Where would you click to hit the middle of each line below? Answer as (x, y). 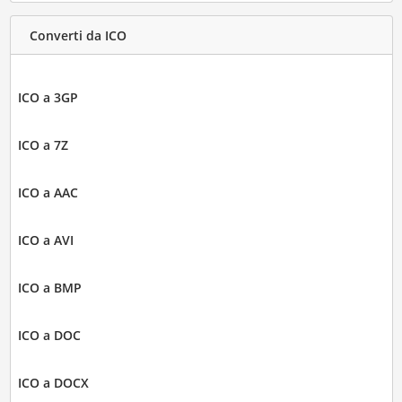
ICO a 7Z (43, 145)
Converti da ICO (78, 35)
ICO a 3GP (48, 98)
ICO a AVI (45, 240)
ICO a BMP (49, 288)
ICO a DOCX (53, 383)
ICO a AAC (48, 193)
